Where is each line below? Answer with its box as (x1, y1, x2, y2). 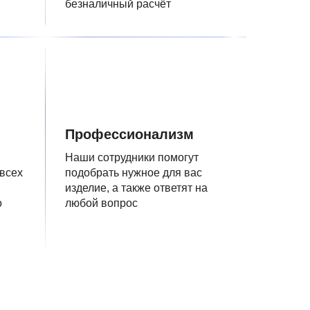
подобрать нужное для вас (65, 167, 202, 179)
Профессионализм (65, 127, 194, 142)
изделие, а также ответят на (65, 182, 208, 194)
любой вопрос (65, 197, 138, 209)
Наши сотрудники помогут (65, 152, 199, 163)
